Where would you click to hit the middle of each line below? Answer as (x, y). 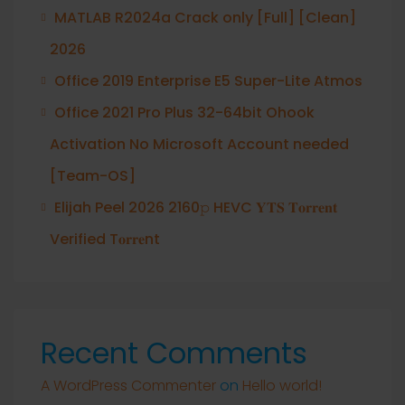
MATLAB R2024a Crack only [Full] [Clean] (205, 18)
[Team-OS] (93, 176)
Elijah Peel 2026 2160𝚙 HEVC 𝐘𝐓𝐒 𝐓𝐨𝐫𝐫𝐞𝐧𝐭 (196, 207)
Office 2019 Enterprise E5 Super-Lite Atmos (208, 81)
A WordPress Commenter (128, 386)
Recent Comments (174, 353)
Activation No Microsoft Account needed (199, 144)
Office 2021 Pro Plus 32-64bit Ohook (184, 113)
